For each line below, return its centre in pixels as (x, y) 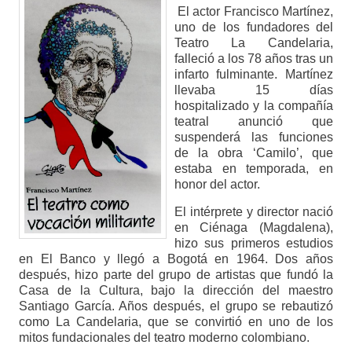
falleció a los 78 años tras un (254, 59)
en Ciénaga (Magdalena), (254, 228)
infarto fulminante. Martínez (254, 75)
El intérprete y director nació (254, 212)
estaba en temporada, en (254, 169)
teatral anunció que (254, 122)
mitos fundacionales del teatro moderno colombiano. (164, 338)
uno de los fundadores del (254, 27)
